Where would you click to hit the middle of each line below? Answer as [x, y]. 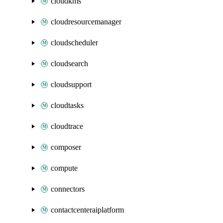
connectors [68, 189]
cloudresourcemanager [86, 22]
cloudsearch [69, 63]
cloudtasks [67, 105]
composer [66, 147]
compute [64, 168]
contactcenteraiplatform [87, 210]
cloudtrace [67, 126]
